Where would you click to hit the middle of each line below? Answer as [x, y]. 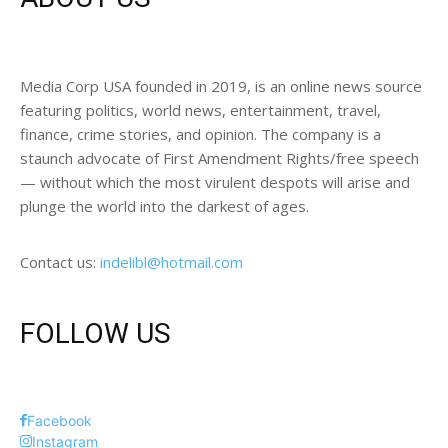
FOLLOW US [95, 334]
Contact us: [60, 262]
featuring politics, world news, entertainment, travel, [200, 110]
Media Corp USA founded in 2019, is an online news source [221, 86]
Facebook [59, 421]
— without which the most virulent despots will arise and [215, 182]
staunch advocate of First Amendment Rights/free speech [219, 158]
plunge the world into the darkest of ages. [164, 206]
